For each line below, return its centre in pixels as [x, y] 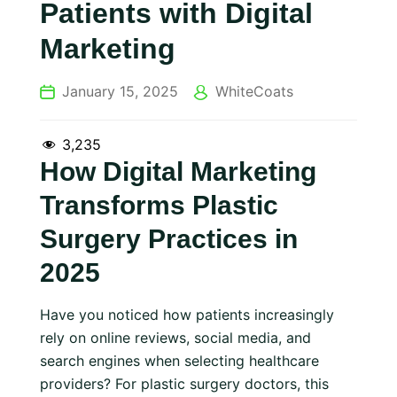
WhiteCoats [254, 91]
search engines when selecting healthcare [179, 361]
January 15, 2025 [120, 91]
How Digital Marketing [178, 171]
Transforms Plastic [159, 205]
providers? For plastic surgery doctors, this [184, 384]
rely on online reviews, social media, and [175, 338]
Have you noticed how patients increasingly [187, 315]
